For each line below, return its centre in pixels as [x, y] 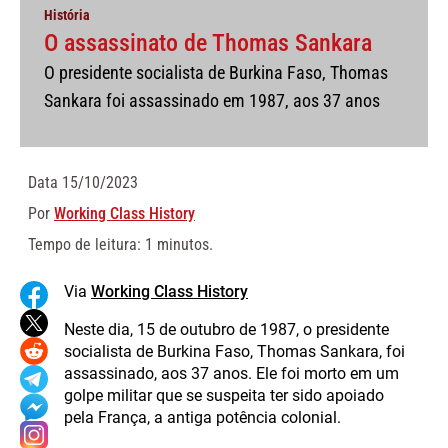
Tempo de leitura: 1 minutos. [120, 244]
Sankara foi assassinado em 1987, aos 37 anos [212, 100]
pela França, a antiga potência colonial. [202, 417]
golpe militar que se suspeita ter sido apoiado [224, 395]
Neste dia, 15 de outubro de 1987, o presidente [226, 329]
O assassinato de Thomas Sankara [208, 42]
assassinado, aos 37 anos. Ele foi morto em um [231, 373]
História [67, 14]
